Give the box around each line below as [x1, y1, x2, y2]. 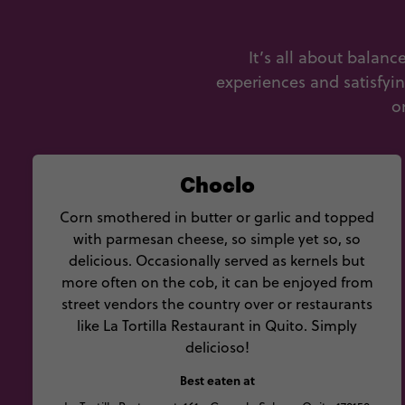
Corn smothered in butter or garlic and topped [60, 207, 374, 227]
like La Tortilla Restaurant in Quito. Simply [77, 316, 357, 335]
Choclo [179, 168, 255, 199]
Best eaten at [179, 372, 255, 390]
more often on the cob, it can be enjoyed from [61, 272, 373, 292]
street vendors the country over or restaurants [61, 294, 372, 314]
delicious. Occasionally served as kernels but [69, 250, 365, 270]
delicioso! [184, 337, 250, 357]
